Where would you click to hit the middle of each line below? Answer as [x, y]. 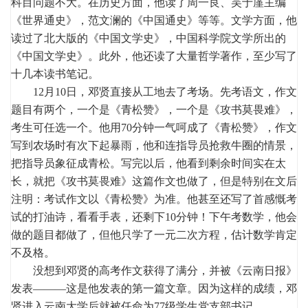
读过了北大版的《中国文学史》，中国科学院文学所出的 [148, 38]
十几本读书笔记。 [55, 74]
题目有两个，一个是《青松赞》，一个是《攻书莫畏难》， [154, 109]
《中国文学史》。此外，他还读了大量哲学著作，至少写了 [154, 56]
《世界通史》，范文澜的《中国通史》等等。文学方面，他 [154, 20]
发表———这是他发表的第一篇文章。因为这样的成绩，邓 [154, 288]
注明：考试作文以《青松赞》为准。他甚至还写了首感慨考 [154, 199]
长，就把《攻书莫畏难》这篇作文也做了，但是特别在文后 [154, 181]
